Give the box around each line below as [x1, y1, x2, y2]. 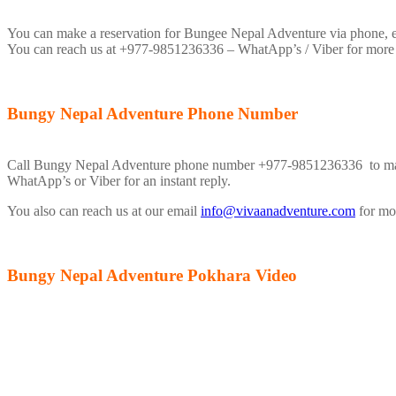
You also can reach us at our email [7, 202, 201, 218]
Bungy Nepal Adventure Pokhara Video [7, 266, 297, 286]
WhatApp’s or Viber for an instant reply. [7, 172, 234, 188]
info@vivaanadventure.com [201, 202, 355, 218]
